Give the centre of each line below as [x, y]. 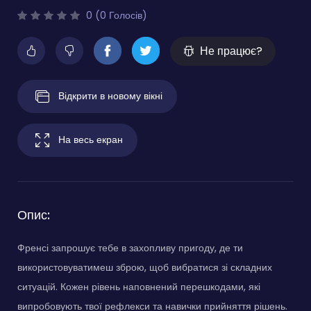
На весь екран [91, 139]
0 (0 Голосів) [115, 16]
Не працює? [231, 51]
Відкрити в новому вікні [110, 95]
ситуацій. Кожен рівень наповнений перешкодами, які [139, 287]
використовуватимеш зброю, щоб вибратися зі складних [145, 268]
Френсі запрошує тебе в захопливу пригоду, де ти [130, 248]
